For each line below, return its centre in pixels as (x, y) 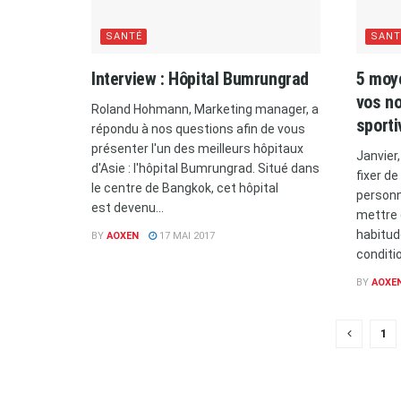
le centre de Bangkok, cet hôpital (185, 188)
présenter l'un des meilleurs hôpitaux (197, 148)
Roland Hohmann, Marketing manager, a (205, 109)
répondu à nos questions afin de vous (198, 128)
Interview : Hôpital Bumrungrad (200, 78)
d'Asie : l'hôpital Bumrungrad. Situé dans (205, 168)
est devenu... (128, 207)
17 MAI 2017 (186, 235)
